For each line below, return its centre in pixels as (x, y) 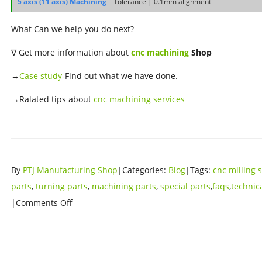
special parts (185, 186)
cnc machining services (139, 99)
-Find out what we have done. (120, 75)
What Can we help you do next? (73, 29)
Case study (41, 75)
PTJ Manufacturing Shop (70, 170)
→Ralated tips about (52, 99)
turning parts (62, 186)
